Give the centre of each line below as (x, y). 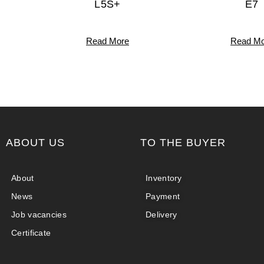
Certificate (31, 232)
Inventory (164, 178)
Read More (108, 41)
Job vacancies (39, 214)
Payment (163, 196)
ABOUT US (35, 142)
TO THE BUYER (183, 142)
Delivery (161, 214)
